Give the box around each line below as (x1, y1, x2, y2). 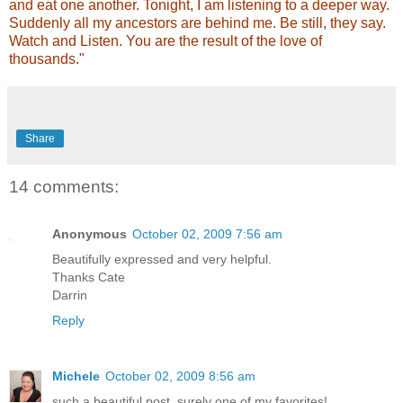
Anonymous (52, 226, 127, 241)
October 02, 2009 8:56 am (105, 368, 255, 383)
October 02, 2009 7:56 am (132, 226, 282, 241)
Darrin (52, 287, 87, 302)
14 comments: (9, 177, 119, 197)
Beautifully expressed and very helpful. (52, 251, 272, 266)
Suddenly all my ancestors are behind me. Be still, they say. (9, 15, 386, 31)
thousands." (9, 51, 85, 67)
